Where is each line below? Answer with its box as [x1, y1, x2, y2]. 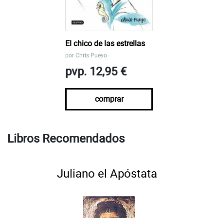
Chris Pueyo [75, 52, 107, 59]
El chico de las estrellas [65, 38, 145, 48]
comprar [94, 94, 124, 104]
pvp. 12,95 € [65, 64, 127, 78]
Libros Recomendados [7, 131, 125, 145]
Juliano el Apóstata [57, 166, 157, 181]
